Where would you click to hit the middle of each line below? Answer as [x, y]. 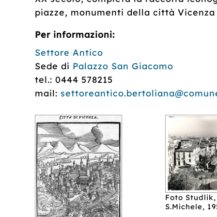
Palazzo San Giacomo [123, 66]
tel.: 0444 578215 [74, 80]
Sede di [54, 66]
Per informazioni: [75, 35]
